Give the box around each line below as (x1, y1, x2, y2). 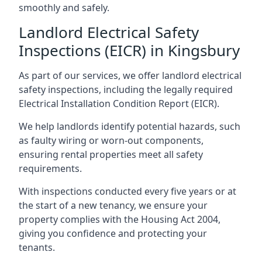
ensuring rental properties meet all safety (19, 147, 203, 161)
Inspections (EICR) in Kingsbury (19, 39, 240, 61)
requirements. (19, 161, 82, 175)
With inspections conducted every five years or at (19, 184, 236, 198)
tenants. (19, 240, 55, 254)
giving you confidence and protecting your (19, 226, 207, 240)
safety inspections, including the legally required (19, 82, 233, 96)
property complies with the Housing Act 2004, (19, 212, 220, 226)
